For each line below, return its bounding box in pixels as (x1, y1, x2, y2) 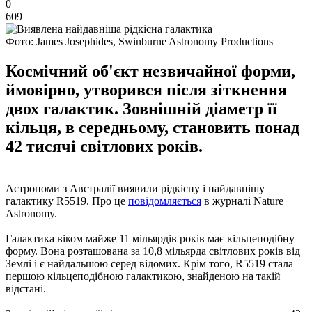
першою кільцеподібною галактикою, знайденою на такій (6, 270, 281, 282)
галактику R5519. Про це (6, 194, 128, 207)
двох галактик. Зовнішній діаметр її (6, 99, 277, 118)
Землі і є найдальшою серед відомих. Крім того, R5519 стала (6, 257, 293, 270)
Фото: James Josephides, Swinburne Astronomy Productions (6, 35, 273, 47)
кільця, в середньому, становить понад (6, 118, 299, 136)
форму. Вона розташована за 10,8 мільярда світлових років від (6, 244, 300, 257)
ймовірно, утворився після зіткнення (6, 80, 287, 99)
